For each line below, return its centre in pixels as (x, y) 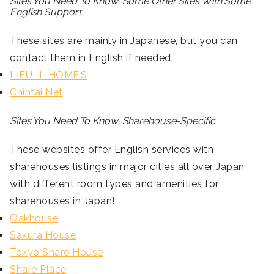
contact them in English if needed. (91, 58)
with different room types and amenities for (114, 184)
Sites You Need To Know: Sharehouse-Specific (113, 121)
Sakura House (43, 235)
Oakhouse (34, 218)
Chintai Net (36, 92)
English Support (46, 12)
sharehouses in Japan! (62, 201)
